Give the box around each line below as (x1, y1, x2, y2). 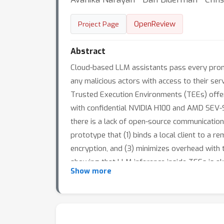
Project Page (78, 19, 119, 28)
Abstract (70, 46, 105, 56)
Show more (70, 166, 111, 176)
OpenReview (134, 19, 175, 29)
